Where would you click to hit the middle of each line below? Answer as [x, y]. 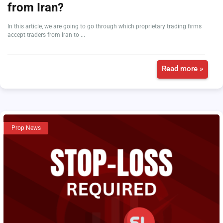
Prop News [26, 128]
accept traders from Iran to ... [46, 35]
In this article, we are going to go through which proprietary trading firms [105, 26]
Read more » [182, 69]
